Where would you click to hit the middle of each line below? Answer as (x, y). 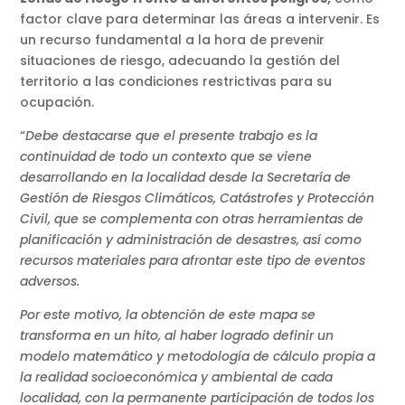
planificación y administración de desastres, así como (191, 240)
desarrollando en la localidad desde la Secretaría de (186, 178)
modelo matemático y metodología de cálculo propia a (198, 357)
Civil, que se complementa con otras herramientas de (192, 219)
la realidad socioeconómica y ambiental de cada (177, 377)
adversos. (50, 282)
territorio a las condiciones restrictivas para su (176, 82)
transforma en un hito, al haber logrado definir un (177, 336)
